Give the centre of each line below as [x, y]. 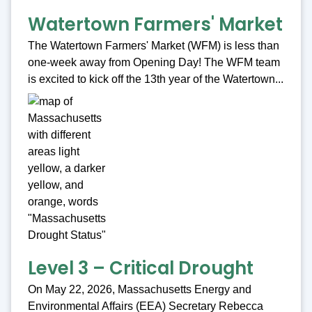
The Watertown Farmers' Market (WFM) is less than [154, 46]
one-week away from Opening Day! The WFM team [154, 63]
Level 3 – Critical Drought [141, 268]
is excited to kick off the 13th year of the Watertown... [156, 79]
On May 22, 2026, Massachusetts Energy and [140, 290]
